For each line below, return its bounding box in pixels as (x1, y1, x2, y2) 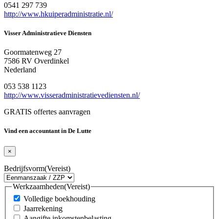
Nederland (4, 66, 36, 74)
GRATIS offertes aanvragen (4, 108, 90, 116)
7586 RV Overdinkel (4, 57, 69, 66)
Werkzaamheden (13, 182, 64, 191)
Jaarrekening (23, 204, 63, 213)
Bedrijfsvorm (4, 164, 44, 173)
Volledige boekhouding (23, 195, 95, 203)
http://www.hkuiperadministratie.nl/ (4, 9, 113, 18)
